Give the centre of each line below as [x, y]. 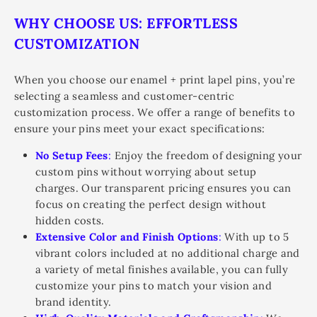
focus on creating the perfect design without [151, 204]
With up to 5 [255, 237]
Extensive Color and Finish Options [127, 237]
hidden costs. [70, 220]
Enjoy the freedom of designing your [207, 155]
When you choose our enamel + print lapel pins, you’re [155, 80]
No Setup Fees [72, 155]
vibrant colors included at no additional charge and [168, 253]
